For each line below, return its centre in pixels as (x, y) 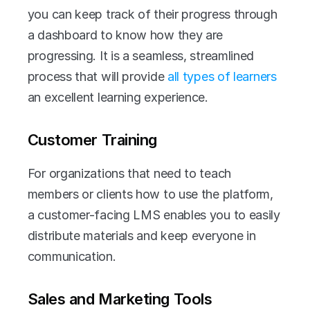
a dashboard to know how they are (125, 35)
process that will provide (96, 76)
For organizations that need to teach (129, 173)
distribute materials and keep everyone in (142, 236)
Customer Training (92, 140)
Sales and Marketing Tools (120, 299)
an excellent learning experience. (118, 97)
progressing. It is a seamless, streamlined (141, 56)
